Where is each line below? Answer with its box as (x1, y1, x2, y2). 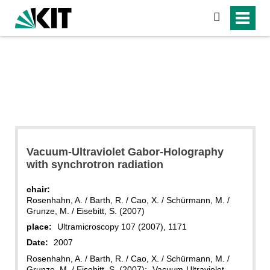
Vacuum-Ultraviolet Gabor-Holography (26, 145, 224, 158)
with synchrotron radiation (26, 158, 163, 171)
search (221, 12, 250, 23)
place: (26, 221, 52, 231)
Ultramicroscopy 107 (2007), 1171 (57, 221, 187, 231)
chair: (26, 184, 50, 194)
